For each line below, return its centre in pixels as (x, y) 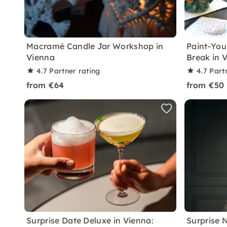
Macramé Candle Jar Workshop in (95, 46)
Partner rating (75, 71)
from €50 (205, 85)
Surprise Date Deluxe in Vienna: (90, 220)
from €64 (45, 85)
